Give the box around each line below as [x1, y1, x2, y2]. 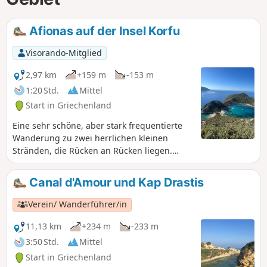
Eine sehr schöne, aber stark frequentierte [13, 120, 182, 132]
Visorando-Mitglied [25, 46, 102, 58]
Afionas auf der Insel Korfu [26, 23, 180, 38]
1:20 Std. [26, 84, 59, 96]
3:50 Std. [26, 236, 59, 248]
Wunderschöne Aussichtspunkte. [13, 157, 144, 169]
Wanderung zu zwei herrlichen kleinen [13, 132, 168, 144]
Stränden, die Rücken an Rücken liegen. [13, 145, 172, 157]
